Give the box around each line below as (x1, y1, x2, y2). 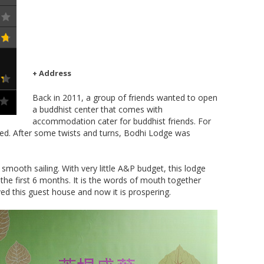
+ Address (32, 68, 71, 78)
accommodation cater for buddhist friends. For (32, 115, 211, 127)
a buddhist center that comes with (32, 104, 163, 115)
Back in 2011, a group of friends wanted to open (32, 92, 217, 103)
